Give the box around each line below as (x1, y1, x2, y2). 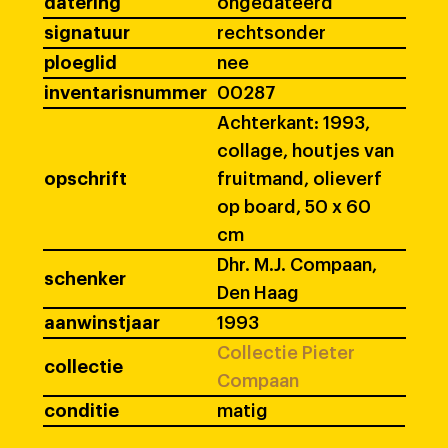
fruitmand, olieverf (217, 170, 382, 188)
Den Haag (217, 284, 299, 302)
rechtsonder (217, 24, 326, 42)
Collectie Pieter (217, 344, 355, 362)
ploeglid (44, 54, 117, 72)
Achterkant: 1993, (217, 114, 370, 132)
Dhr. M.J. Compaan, (217, 256, 377, 274)
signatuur (44, 24, 130, 42)
